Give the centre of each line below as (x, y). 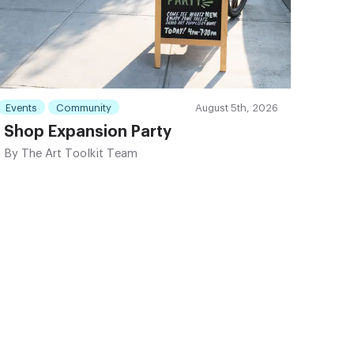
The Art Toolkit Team (78, 154)
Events (22, 108)
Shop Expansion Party (88, 132)
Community (84, 108)
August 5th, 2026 (236, 108)
